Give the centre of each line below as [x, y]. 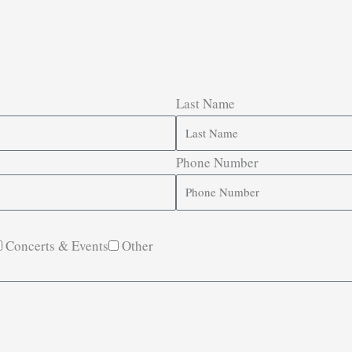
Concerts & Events [57, 245]
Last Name [205, 103]
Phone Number [217, 163]
